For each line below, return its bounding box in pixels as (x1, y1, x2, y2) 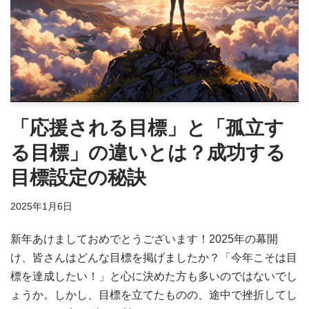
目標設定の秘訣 (10, 166, 146, 188)
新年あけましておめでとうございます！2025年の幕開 (10, 232, 278, 245)
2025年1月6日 (10, 200, 72, 212)
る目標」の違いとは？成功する (10, 141, 286, 163)
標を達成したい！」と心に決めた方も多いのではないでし (10, 270, 297, 282)
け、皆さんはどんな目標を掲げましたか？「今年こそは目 (10, 251, 297, 263)
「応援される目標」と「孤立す (10, 117, 284, 139)
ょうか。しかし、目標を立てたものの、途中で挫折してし (10, 288, 297, 301)
